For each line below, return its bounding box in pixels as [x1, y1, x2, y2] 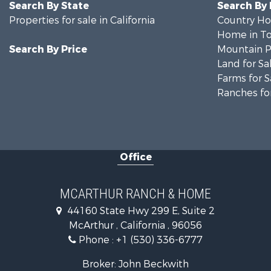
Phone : [76, 233, 116, 246]
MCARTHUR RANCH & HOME [60, 186, 211, 201]
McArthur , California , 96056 [69, 219, 202, 232]
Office [119, 151, 152, 163]
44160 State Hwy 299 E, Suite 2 [65, 204, 215, 217]
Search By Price [9, 43, 87, 56]
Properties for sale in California [9, 14, 155, 27]
